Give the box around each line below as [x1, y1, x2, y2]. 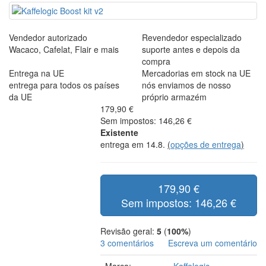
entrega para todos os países [9, 79, 119, 91]
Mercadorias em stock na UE [142, 67, 251, 80]
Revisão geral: [100, 225, 157, 237]
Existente [100, 126, 138, 139]
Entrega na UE [9, 67, 64, 80]
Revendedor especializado [142, 31, 242, 44]
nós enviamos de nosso [142, 79, 231, 91]
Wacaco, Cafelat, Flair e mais [9, 43, 119, 56]
